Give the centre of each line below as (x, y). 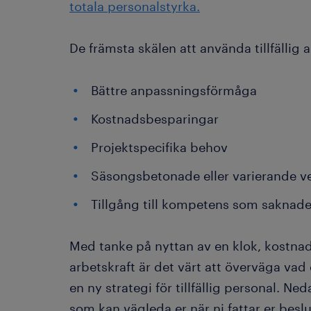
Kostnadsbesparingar (155, 119)
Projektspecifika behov (159, 147)
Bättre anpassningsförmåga (174, 90)
